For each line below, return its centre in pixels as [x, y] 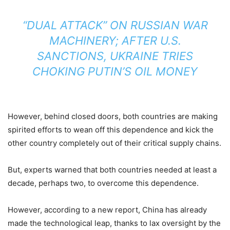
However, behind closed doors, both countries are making [113, 116]
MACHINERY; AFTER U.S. [115, 41]
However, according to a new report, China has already [107, 210]
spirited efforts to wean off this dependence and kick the [111, 130]
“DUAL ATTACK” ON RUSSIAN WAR [115, 25]
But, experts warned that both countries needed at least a [112, 170]
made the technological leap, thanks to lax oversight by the [114, 223]
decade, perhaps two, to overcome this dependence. [103, 183]
